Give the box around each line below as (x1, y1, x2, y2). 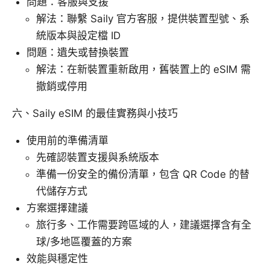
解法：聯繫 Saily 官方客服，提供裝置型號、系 (36, 13, 250, 25)
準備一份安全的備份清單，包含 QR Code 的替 (36, 168, 250, 181)
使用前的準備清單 (27, 134, 108, 147)
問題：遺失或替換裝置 (27, 46, 129, 59)
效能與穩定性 (27, 253, 88, 265)
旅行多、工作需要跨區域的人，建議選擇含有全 (36, 219, 251, 231)
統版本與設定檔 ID (36, 30, 121, 42)
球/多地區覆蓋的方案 (36, 236, 132, 248)
